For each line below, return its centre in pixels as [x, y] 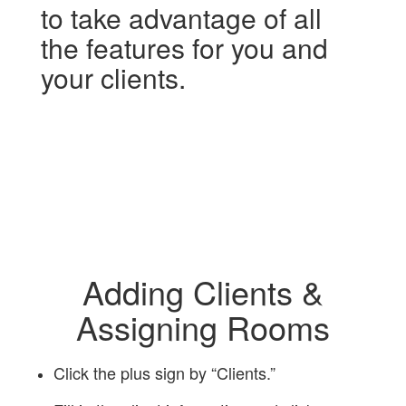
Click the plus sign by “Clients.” [164, 372]
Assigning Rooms [203, 327]
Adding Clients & [203, 291]
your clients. [113, 77]
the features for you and [184, 48]
